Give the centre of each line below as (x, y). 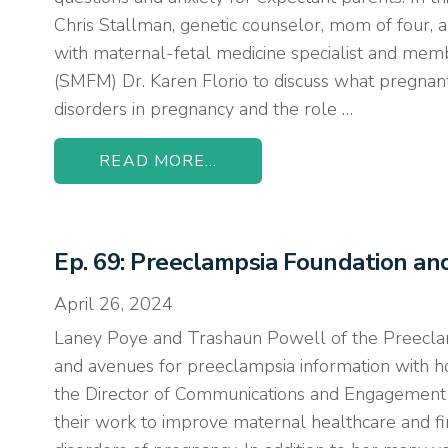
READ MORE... (158, 161)
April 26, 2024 (114, 304)
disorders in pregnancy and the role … (204, 109)
